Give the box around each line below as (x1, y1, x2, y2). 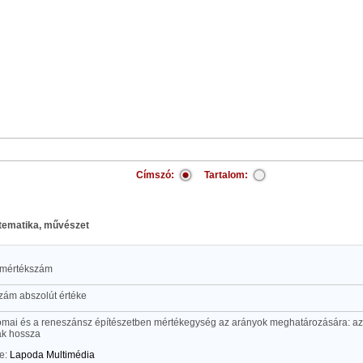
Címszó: (136, 169, 174, 181)
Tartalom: (204, 169, 248, 181)
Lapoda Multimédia (10, 349, 95, 361)
